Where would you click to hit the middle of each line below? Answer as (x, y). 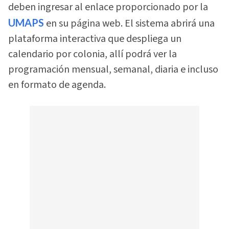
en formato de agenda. (57, 85)
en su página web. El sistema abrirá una (130, 23)
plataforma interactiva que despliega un (95, 39)
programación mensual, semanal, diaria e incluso (113, 69)
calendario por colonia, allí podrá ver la (93, 54)
